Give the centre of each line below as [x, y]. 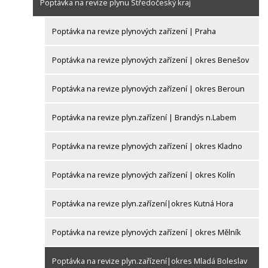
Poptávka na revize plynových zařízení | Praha [134, 31]
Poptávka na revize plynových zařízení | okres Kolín [144, 175]
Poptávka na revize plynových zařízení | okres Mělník [147, 232]
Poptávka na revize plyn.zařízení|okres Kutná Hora [143, 204]
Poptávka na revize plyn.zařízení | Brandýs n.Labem [144, 118]
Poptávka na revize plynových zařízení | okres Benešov [150, 60]
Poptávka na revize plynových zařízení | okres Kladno [147, 146]
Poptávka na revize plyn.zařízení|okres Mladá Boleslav [150, 261]
